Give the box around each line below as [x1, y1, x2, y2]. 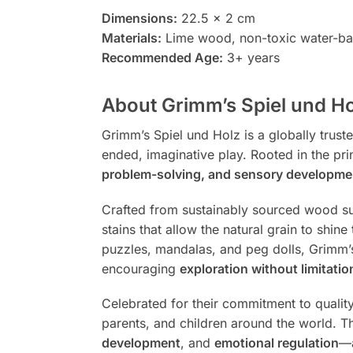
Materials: [101, 30, 162, 46]
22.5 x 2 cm [176, 10, 255, 27]
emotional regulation [214, 335, 339, 351]
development [101, 335, 180, 351]
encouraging [101, 260, 180, 277]
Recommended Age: [101, 50, 223, 66]
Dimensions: [101, 10, 177, 27]
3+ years [222, 50, 280, 66]
